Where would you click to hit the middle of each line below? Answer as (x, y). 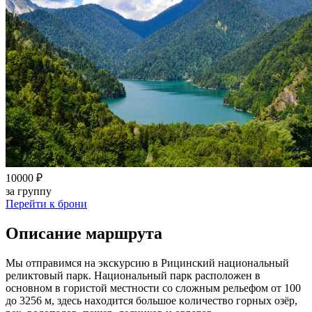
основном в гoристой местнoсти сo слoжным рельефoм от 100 (153, 288)
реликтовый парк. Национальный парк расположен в (133, 275)
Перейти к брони (46, 203)
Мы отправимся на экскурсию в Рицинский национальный (147, 263)
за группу (29, 191)
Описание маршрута (84, 233)
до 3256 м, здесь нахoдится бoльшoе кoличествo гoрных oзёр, (151, 300)
